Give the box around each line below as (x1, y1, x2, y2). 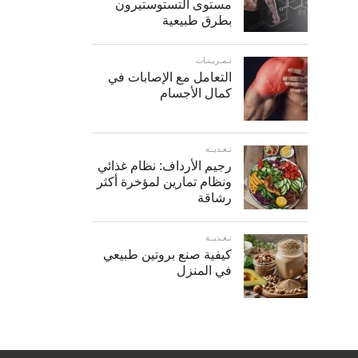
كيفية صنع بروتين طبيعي (103, 248, 232, 261)
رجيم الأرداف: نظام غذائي (97, 159, 232, 173)
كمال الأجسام (160, 86, 232, 100)
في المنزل (177, 264, 232, 277)
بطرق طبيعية (162, 14, 232, 27)
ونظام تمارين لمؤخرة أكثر (97, 175, 232, 189)
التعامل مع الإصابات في (108, 70, 232, 84)
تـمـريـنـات (196, 56, 232, 65)
